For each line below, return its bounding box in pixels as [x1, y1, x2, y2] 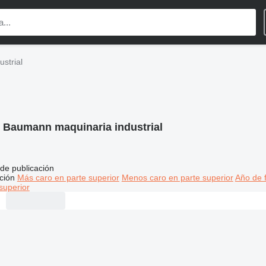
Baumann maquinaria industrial [2, 121, 163, 133]
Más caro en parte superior [17, 172, 119, 182]
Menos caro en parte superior [121, 172, 233, 182]
